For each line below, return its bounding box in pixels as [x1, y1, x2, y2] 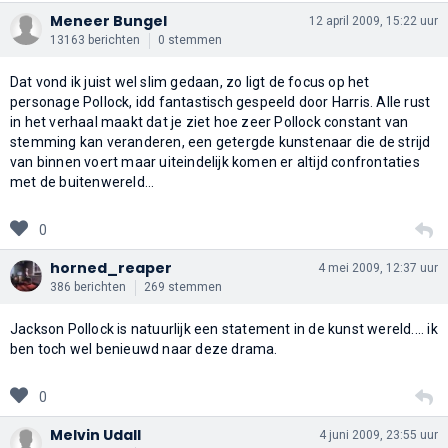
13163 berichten [50, 32, 140, 47]
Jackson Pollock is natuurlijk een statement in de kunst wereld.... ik [10, 320, 438, 337]
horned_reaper [50, 257, 172, 278]
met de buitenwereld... [10, 173, 155, 190]
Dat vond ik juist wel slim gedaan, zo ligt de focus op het [10, 73, 370, 90]
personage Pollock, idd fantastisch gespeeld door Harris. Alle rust [10, 93, 431, 110]
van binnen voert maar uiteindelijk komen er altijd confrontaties [10, 153, 420, 170]
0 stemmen [158, 32, 222, 47]
